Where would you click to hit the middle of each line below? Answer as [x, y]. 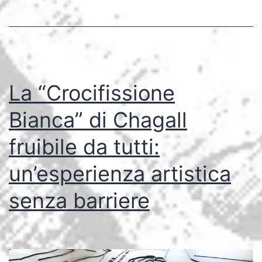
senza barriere [79, 201]
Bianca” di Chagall [98, 120]
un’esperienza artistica [120, 174]
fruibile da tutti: [84, 147]
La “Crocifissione [92, 93]
